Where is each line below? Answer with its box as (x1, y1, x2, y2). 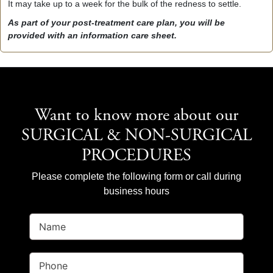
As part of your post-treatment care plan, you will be (8, 17, 225, 27)
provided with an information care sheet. (8, 30, 177, 40)
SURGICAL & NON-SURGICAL (21, 127, 252, 145)
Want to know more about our (35, 107, 238, 125)
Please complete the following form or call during (32, 171, 241, 182)
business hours (104, 185, 169, 196)
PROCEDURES (82, 147, 191, 165)
